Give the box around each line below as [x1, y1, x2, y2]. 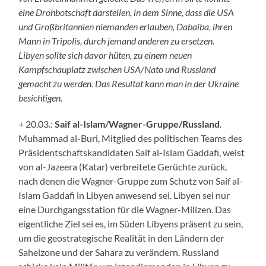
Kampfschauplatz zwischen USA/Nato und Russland [18, 63, 216, 75]
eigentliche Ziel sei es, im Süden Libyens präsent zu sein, [18, 217, 243, 229]
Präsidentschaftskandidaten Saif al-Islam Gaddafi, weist [18, 146, 245, 158]
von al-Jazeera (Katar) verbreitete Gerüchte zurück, [18, 160, 227, 172]
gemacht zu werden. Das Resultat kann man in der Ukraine [18, 77, 239, 89]
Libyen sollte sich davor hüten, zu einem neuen [18, 49, 192, 61]
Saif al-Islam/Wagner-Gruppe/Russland [55, 118, 220, 129]
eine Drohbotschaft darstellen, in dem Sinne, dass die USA [18, 6, 235, 18]
